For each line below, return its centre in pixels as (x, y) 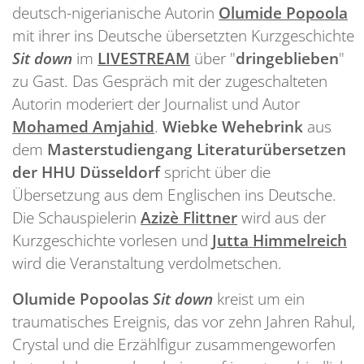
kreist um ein (261, 298)
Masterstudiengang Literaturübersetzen (197, 149)
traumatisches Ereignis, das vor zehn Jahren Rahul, (184, 321)
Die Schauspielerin (76, 217)
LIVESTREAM (144, 58)
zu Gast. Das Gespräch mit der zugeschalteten (170, 80)
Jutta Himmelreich (279, 240)
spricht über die (215, 171)
